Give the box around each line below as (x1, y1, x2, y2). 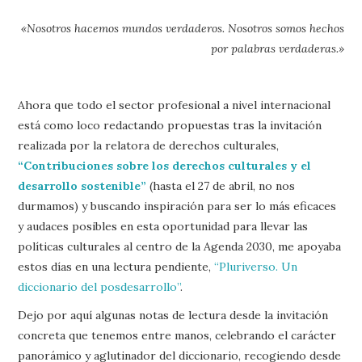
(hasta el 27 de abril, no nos (146, 179, 296, 193)
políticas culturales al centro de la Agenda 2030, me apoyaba (18, 239, 342, 254)
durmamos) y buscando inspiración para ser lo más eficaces (18, 199, 337, 213)
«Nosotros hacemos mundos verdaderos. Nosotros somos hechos (20, 21, 344, 36)
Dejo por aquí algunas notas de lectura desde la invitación (18, 308, 329, 322)
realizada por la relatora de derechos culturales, (18, 138, 280, 153)
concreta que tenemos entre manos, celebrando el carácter (18, 328, 337, 343)
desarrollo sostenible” (18, 179, 147, 193)
